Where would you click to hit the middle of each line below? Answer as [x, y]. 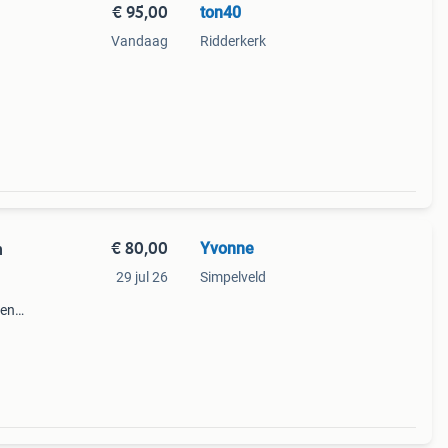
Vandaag [139, 41]
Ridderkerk [232, 41]
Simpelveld [232, 277]
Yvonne [226, 248]
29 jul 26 [141, 277]
